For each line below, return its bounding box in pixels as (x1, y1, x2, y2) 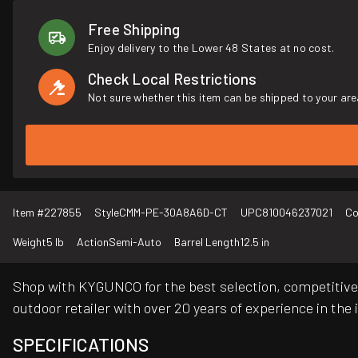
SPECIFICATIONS (13, 333, 149, 356)
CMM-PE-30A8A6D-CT (119, 205, 228, 220)
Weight (13, 235, 46, 249)
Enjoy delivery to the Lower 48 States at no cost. (88, 41, 335, 54)
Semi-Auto (109, 235, 161, 249)
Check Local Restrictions (88, 70, 257, 88)
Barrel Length (174, 235, 240, 249)
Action (77, 235, 109, 249)
